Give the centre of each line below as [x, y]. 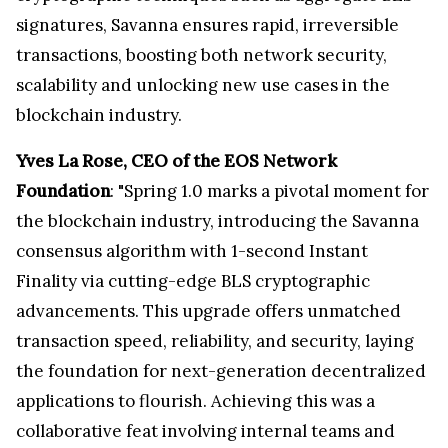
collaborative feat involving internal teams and [205, 430]
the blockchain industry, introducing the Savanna [217, 220]
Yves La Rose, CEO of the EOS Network [176, 160]
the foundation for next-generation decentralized [221, 370]
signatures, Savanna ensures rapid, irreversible [207, 24]
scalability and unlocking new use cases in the [203, 84]
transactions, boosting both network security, [201, 54]
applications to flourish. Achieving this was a [195, 400]
